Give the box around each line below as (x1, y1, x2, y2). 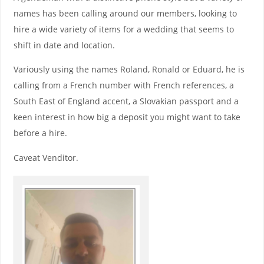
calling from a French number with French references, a (13, 80, 234, 91)
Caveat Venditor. (13, 151, 78, 163)
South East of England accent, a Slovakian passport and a (13, 95, 239, 107)
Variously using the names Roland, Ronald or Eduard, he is (13, 64, 245, 75)
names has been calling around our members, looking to (13, 7, 237, 19)
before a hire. (13, 127, 67, 139)
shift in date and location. (13, 39, 115, 51)
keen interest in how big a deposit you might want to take (13, 111, 240, 123)
